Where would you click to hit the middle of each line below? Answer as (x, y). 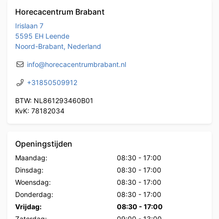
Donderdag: (34, 194)
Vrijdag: (28, 206)
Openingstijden (44, 143)
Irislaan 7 (29, 25)
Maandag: (31, 157)
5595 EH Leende (42, 36)
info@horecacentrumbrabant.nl (77, 64)
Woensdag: (33, 182)
